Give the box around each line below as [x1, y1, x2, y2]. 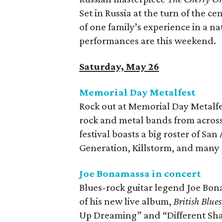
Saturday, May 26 [79, 60, 159, 72]
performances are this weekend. [79, 35, 216, 47]
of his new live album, [79, 195, 173, 207]
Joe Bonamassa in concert [79, 167, 201, 179]
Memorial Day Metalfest [79, 86, 195, 98]
